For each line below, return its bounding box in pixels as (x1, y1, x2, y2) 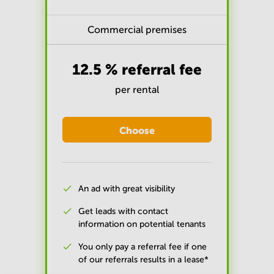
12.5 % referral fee (72, 61, 202, 78)
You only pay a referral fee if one (78, 242, 207, 252)
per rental (115, 84, 159, 95)
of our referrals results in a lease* (78, 255, 209, 265)
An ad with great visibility (78, 184, 175, 194)
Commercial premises (87, 24, 187, 35)
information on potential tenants (78, 220, 206, 229)
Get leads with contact (78, 207, 168, 217)
